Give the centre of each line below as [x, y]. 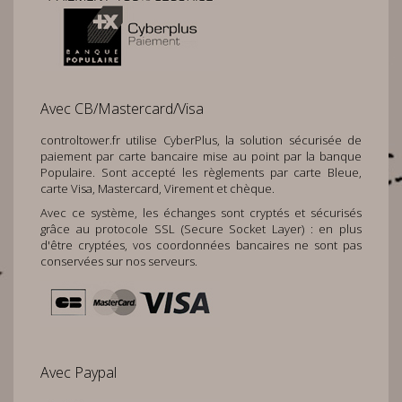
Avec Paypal [79, 372]
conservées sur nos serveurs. [119, 261]
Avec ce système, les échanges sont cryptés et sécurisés [201, 213]
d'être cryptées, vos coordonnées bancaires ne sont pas [201, 245]
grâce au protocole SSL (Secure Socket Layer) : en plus [201, 229]
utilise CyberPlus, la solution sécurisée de [241, 140]
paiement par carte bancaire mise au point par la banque [201, 156]
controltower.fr [80, 140]
